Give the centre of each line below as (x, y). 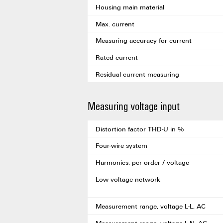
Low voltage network (128, 179)
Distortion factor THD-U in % (140, 129)
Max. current (115, 24)
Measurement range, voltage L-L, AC (151, 206)
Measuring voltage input (134, 106)
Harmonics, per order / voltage (142, 163)
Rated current (117, 57)
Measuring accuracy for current (144, 41)
